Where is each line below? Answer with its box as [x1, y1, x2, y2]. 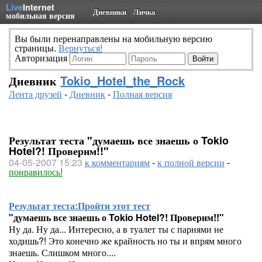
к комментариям [85, 156, 150, 169]
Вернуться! [58, 41, 102, 54]
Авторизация [15, 51, 70, 64]
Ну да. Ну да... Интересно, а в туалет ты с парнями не [9, 222, 223, 236]
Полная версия [113, 87, 172, 101]
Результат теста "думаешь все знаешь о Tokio [9, 133, 229, 148]
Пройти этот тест [78, 199, 150, 212]
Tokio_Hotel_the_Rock [60, 72, 185, 89]
